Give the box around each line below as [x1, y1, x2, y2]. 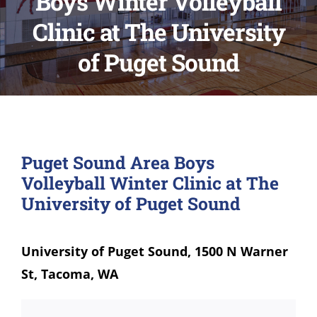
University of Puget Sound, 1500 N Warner [21, 243, 288, 260]
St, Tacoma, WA [21, 265, 118, 283]
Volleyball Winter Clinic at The [21, 171, 279, 195]
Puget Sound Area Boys [21, 151, 214, 175]
